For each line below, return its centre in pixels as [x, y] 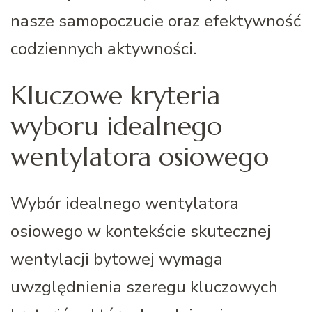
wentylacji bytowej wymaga [117, 259]
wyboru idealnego [116, 126]
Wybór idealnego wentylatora [125, 203]
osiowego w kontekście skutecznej [141, 231]
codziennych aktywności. [103, 49]
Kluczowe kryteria [115, 95]
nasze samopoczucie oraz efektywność [156, 21]
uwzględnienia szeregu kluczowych [144, 287]
